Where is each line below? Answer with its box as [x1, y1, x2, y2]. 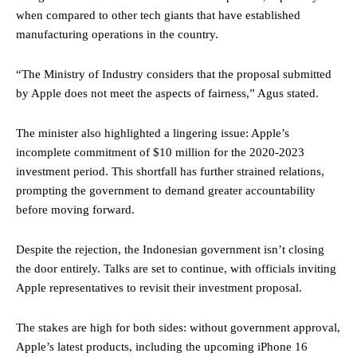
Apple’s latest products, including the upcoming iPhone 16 [16, 339, 308, 353]
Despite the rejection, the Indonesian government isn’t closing [16, 242, 324, 256]
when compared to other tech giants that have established [16, 8, 300, 22]
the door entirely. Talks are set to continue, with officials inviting [16, 261, 336, 275]
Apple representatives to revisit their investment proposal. [16, 280, 305, 294]
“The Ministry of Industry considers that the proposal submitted [16, 67, 331, 80]
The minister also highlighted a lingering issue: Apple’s [16, 126, 289, 139]
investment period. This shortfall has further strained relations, [16, 164, 324, 178]
